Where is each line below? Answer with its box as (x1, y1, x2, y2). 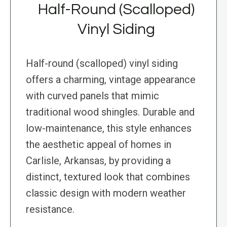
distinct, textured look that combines (26, 171, 190, 183)
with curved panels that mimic (26, 90, 159, 102)
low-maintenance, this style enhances (26, 122, 192, 135)
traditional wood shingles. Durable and (26, 106, 195, 119)
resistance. (26, 203, 74, 216)
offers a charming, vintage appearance (26, 73, 196, 86)
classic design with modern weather (26, 187, 186, 200)
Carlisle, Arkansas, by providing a (26, 155, 171, 167)
